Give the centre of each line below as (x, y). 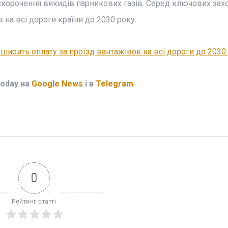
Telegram (114, 84)
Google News (57, 84)
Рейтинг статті (34, 202)
